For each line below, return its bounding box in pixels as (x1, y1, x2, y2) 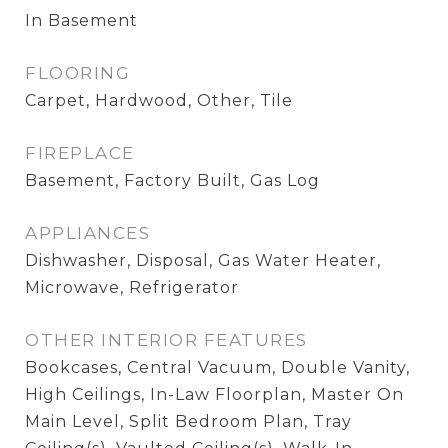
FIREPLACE (25, 143, 135, 163)
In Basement (25, 11, 138, 30)
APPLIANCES (25, 223, 150, 243)
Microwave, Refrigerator (25, 278, 239, 297)
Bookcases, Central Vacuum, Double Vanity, (25, 358, 410, 377)
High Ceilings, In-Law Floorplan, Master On (25, 385, 404, 404)
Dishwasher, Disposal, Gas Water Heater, (25, 251, 381, 270)
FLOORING (25, 63, 130, 83)
